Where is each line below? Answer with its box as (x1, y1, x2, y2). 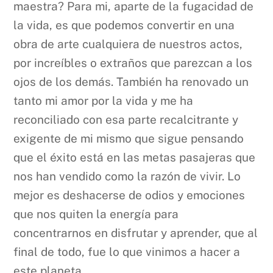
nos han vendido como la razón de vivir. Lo (13, 169, 241, 183)
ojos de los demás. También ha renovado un (13, 75, 249, 89)
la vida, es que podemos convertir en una (13, 18, 235, 32)
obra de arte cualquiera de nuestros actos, (13, 37, 243, 51)
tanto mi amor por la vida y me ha (13, 94, 194, 108)
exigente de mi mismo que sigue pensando (13, 132, 244, 146)
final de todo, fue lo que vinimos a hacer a (13, 245, 241, 259)
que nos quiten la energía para (13, 207, 179, 221)
